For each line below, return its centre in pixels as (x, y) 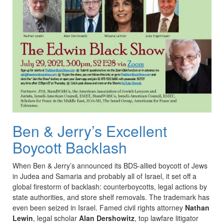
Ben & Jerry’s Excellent (90, 131)
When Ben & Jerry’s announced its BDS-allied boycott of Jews (110, 166)
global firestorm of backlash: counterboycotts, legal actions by (110, 187)
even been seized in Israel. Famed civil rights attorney (99, 208)
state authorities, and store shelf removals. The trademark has (111, 197)
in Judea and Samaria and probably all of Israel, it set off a (104, 176)
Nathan (197, 208)
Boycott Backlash (70, 147)
